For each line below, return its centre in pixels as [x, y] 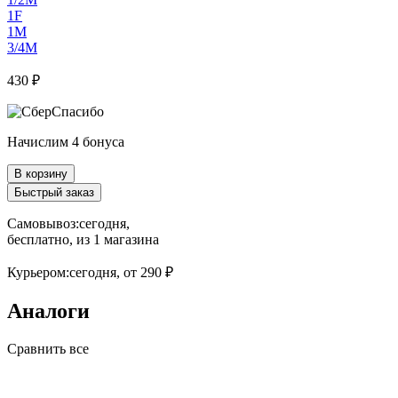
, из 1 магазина [114, 239]
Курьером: [38, 272]
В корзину [41, 173]
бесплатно [38, 239]
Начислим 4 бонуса [66, 141]
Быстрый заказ [54, 192]
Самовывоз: [43, 223]
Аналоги [48, 310]
